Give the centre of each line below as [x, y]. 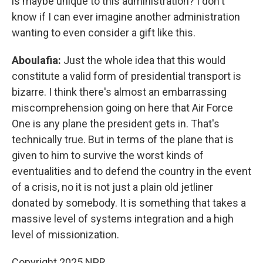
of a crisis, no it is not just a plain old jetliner [112, 187]
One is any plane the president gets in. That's [116, 124]
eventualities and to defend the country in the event [131, 171]
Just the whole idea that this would [144, 60]
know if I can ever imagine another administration [126, 17]
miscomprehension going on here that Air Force [122, 108]
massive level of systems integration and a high [123, 219]
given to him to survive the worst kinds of [108, 155]
